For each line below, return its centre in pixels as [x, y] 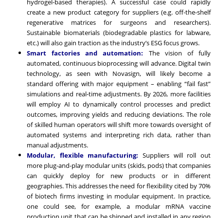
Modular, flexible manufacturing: [83, 155]
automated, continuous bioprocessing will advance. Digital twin [119, 63]
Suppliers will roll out [177, 155]
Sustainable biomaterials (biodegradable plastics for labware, [119, 32]
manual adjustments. [57, 145]
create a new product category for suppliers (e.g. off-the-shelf [119, 12]
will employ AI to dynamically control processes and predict [119, 104]
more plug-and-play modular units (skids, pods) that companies [119, 165]
